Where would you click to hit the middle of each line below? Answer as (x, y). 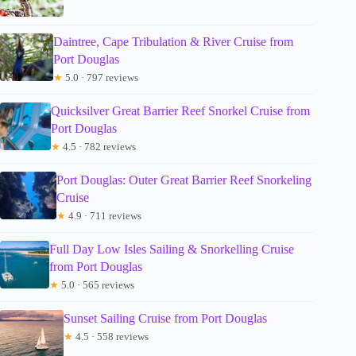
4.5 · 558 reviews (111, 337)
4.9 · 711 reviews (103, 216)
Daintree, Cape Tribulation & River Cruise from (174, 42)
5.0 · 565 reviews (96, 285)
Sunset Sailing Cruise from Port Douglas (165, 319)
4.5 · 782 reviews (98, 147)
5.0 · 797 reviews (101, 78)
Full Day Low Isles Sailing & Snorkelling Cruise (171, 250)
